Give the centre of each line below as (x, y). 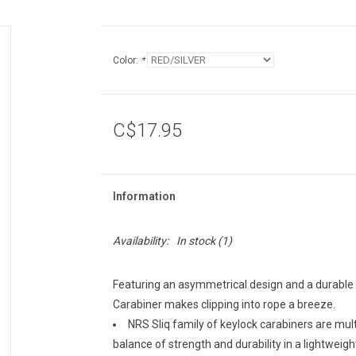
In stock (195, 241)
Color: (126, 60)
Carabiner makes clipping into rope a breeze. (224, 304)
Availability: (140, 241)
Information (144, 196)
